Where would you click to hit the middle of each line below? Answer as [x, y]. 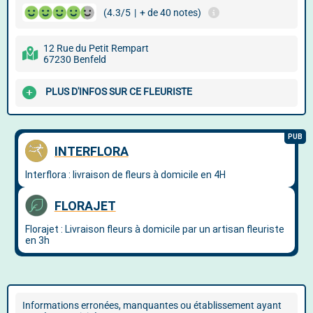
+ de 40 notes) [170, 13]
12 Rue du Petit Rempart [96, 48]
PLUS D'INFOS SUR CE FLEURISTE [119, 92]
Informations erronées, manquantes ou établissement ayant [152, 305]
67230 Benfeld [75, 59]
